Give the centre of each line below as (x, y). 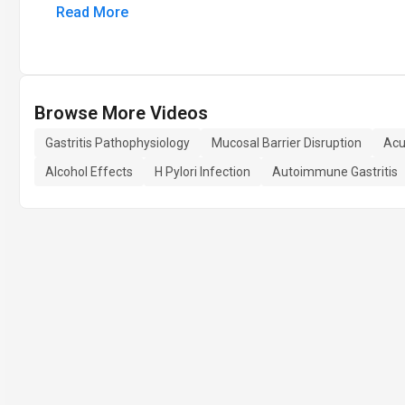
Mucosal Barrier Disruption (287, 143)
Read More (92, 12)
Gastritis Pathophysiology (118, 143)
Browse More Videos (121, 113)
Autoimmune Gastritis (335, 172)
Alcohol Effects (89, 172)
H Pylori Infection (202, 172)
